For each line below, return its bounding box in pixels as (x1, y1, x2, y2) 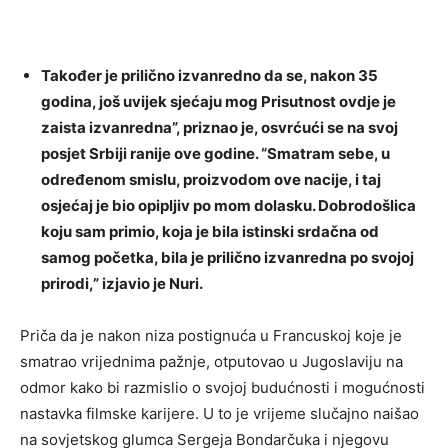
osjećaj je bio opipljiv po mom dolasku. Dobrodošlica (41, 196, 416, 216)
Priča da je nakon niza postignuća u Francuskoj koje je (20, 326, 402, 346)
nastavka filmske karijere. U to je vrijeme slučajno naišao (20, 404, 419, 424)
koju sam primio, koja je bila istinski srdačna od (41, 222, 379, 242)
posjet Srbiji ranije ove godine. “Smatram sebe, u (41, 144, 390, 164)
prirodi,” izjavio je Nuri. (41, 274, 203, 294)
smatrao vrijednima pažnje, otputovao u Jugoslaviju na (20, 352, 403, 372)
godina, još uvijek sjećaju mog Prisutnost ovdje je (41, 92, 396, 112)
